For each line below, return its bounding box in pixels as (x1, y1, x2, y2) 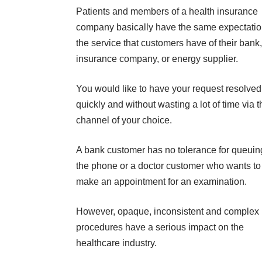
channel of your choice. (76, 115, 172, 125)
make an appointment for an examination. (76, 176, 247, 187)
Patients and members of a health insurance (76, 6, 258, 16)
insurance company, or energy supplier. (76, 53, 238, 64)
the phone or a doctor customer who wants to (76, 160, 261, 171)
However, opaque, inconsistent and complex (76, 206, 259, 216)
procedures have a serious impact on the (76, 222, 244, 232)
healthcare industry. (76, 237, 157, 248)
